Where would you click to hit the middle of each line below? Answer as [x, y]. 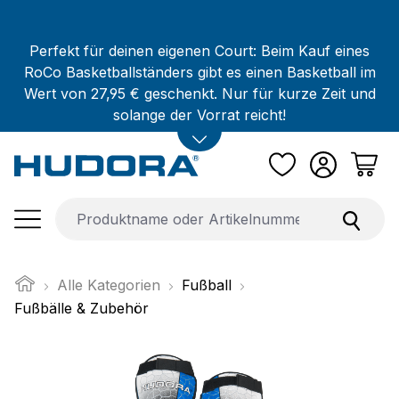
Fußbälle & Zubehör [81, 308]
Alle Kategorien [109, 285]
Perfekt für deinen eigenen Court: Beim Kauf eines [199, 51]
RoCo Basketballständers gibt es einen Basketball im [199, 72]
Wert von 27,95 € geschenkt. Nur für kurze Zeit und [199, 94]
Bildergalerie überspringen [102, 360]
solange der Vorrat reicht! [199, 115]
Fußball [207, 285]
